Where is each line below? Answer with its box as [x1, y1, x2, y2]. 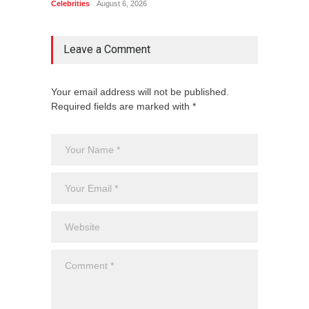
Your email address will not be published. [51, 86, 229, 97]
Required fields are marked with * [51, 100, 196, 112]
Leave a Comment [63, 42, 150, 56]
